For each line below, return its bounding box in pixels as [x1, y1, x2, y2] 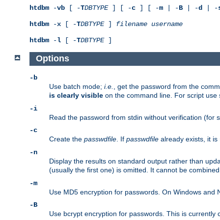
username [151, 20, 183, 28]
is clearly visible [49, 91, 103, 100]
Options [35, 54, 69, 64]
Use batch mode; [49, 82, 104, 91]
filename [116, 20, 147, 28]
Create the [49, 135, 84, 143]
